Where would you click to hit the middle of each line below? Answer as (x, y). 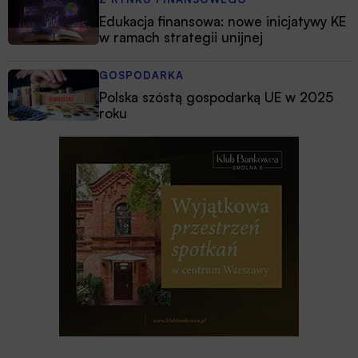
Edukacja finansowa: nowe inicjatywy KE (223, 22)
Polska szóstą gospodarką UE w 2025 (216, 97)
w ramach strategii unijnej (181, 38)
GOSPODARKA (141, 76)
